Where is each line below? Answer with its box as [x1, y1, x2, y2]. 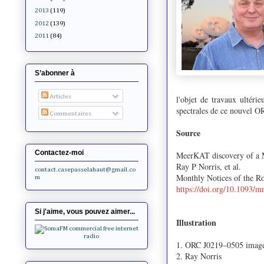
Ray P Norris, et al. [176, 160, 241, 172]
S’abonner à [35, 68, 75, 77]
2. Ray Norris [176, 250, 225, 262]
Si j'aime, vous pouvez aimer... [35, 207, 135, 216]
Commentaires [48, 110, 91, 117]
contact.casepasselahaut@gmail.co [35, 166, 136, 173]
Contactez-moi [35, 148, 84, 157]
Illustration [176, 216, 216, 229]
